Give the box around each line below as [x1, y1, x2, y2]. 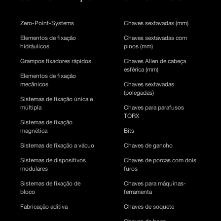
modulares [20, 165, 48, 172]
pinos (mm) [124, 43, 153, 50]
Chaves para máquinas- [124, 180, 186, 187]
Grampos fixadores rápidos [20, 58, 92, 65]
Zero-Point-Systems [20, 20, 74, 27]
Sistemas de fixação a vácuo [20, 142, 95, 149]
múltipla [20, 104, 42, 111]
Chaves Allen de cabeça [124, 58, 186, 65]
